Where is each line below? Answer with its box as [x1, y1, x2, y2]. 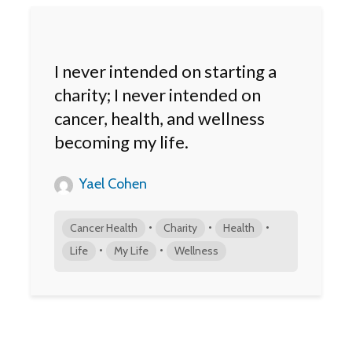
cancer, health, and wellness [54, 107, 265, 129]
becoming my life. [54, 130, 189, 152]
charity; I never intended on [54, 83, 261, 105]
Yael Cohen [76, 174, 147, 192]
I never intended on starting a [54, 60, 277, 82]
